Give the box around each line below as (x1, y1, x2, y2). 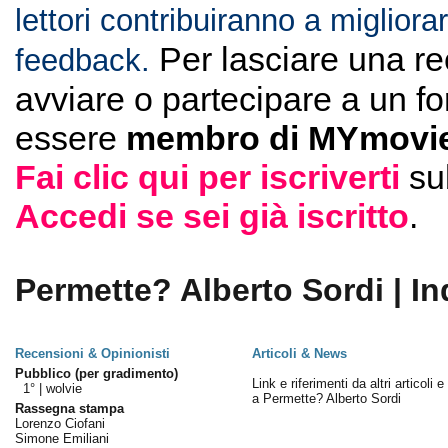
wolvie (45, 381, 82, 396)
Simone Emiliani (14, 431, 109, 446)
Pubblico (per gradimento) (14, 366, 178, 381)
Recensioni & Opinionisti (14, 346, 170, 361)
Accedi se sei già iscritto (14, 197, 409, 235)
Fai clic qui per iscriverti (14, 158, 400, 196)
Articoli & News (251, 346, 347, 361)
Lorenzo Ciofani (14, 416, 105, 431)
